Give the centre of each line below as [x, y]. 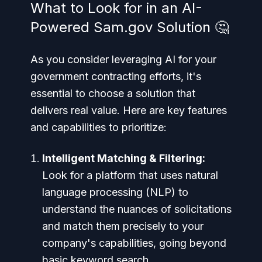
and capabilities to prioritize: [99, 127]
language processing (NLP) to [115, 192]
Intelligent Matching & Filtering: [124, 158]
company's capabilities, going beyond [134, 243]
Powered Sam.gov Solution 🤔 [130, 27]
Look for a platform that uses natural [130, 175]
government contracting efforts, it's [116, 76]
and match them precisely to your [123, 226]
